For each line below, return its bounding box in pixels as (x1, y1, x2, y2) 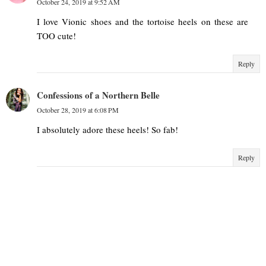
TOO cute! (37, 30, 76, 42)
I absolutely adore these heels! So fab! (37, 123, 178, 136)
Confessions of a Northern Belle (37, 88, 160, 102)
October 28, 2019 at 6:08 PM (37, 105, 119, 115)
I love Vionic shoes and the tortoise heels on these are (37, 15, 248, 28)
